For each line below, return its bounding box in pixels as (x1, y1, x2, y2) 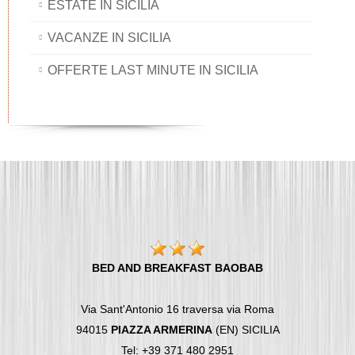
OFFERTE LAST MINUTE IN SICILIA (48, 63, 258, 78)
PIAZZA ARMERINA (110, 323, 212, 337)
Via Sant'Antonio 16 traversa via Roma (81, 303, 274, 316)
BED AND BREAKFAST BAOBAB (92, 261, 263, 275)
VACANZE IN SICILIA (48, 31, 171, 45)
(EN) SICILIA (212, 323, 280, 337)
